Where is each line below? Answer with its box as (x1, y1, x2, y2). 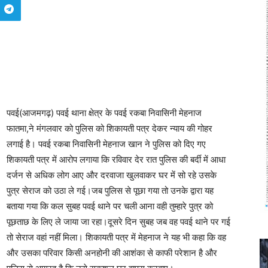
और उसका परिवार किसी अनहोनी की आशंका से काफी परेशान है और (7, 247, 217, 258)
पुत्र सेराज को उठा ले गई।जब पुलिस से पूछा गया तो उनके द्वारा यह (7, 185, 214, 196)
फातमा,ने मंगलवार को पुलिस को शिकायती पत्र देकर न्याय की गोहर (7, 123, 212, 134)
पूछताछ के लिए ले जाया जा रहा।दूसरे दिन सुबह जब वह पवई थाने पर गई (7, 216, 230, 227)
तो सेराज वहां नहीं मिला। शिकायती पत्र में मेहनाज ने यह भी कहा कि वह (7, 232, 226, 243)
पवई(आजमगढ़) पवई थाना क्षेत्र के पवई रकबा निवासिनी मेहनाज (7, 107, 202, 118)
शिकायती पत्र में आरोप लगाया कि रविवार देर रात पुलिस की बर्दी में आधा (7, 154, 226, 165)
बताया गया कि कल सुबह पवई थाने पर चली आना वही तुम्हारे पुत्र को (7, 200, 213, 212)
